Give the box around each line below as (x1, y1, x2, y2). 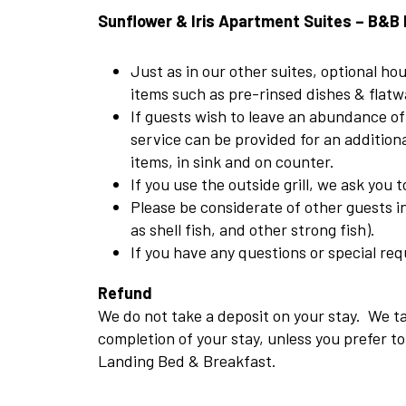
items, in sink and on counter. (130, 150, 334, 171)
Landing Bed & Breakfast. (97, 350, 276, 371)
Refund (97, 282, 152, 303)
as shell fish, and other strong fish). (130, 218, 375, 239)
